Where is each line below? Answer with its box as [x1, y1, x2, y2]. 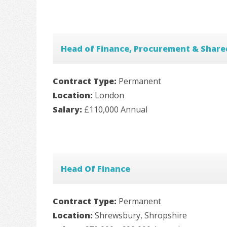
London [95, 89, 124, 101]
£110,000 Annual [84, 103, 147, 115]
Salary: [53, 103, 84, 115]
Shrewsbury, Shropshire [95, 209, 187, 221]
